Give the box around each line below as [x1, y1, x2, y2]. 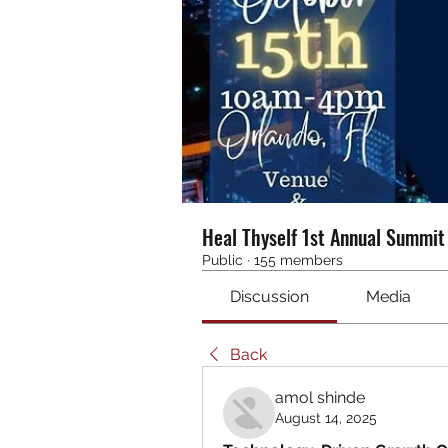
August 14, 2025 [275, 409, 377, 426]
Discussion [230, 286, 310, 306]
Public [202, 251, 243, 268]
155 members [254, 251, 343, 268]
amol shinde [275, 387, 365, 407]
